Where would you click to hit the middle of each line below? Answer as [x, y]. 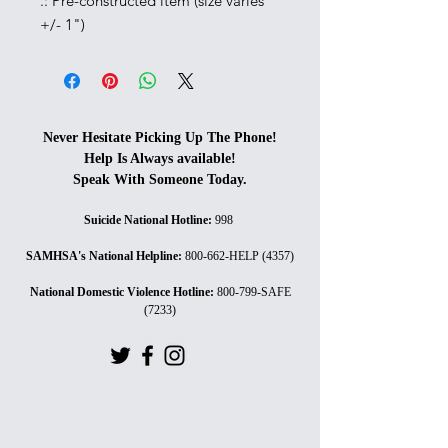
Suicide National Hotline [146, 219]
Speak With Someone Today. [160, 179]
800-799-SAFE [253, 291]
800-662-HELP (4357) [239, 255]
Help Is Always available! [160, 158]
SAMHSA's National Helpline [102, 255]
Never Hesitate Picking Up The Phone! [160, 137]
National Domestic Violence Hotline [119, 291]
